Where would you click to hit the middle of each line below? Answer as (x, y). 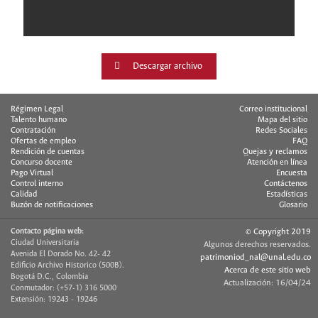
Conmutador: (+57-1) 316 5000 (64, 288)
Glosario (293, 205)
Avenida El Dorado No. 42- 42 (61, 254)
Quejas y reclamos (275, 152)
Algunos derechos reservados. (257, 245)
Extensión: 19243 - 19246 (54, 300)
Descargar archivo (167, 66)
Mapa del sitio (283, 120)
